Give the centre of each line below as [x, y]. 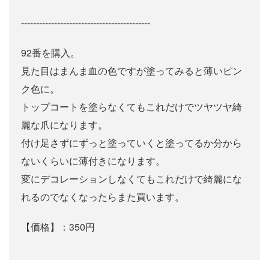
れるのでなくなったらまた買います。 [103, 197]
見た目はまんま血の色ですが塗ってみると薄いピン [131, 71]
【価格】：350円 [58, 227]
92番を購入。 [50, 53]
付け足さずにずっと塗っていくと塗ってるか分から [131, 143]
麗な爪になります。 [64, 125]
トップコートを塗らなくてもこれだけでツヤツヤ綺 [131, 107]
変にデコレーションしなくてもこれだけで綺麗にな [131, 179]
